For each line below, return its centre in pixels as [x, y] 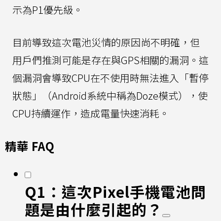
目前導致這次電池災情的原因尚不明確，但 [106, 42]
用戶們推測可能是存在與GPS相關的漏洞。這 [110, 60]
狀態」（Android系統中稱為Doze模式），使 [110, 95]
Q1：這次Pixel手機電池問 [115, 191]
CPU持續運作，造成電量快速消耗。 [91, 113]
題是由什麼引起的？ [93, 209]
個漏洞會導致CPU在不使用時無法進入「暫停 [110, 77]
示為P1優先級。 [48, 9]
